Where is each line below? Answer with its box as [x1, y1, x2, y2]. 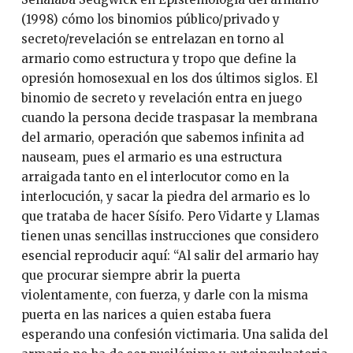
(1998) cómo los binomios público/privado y [20, 11, 280, 27]
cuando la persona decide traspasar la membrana [20, 110, 318, 125]
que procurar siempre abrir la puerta [20, 267, 240, 283]
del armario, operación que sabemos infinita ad [20, 129, 304, 145]
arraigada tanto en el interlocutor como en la [20, 169, 289, 184]
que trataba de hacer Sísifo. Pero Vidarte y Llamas [20, 208, 320, 224]
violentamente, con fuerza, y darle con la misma [20, 287, 308, 303]
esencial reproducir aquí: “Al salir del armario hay [20, 247, 319, 263]
